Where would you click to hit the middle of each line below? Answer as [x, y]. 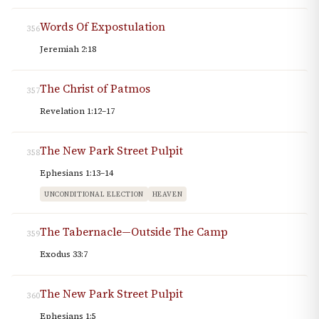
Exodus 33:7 [64, 255]
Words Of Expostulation [103, 27]
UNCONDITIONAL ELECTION [94, 194]
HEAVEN [167, 194]
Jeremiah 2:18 [68, 49]
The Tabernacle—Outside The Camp [134, 232]
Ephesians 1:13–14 [77, 173]
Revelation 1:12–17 [77, 111]
